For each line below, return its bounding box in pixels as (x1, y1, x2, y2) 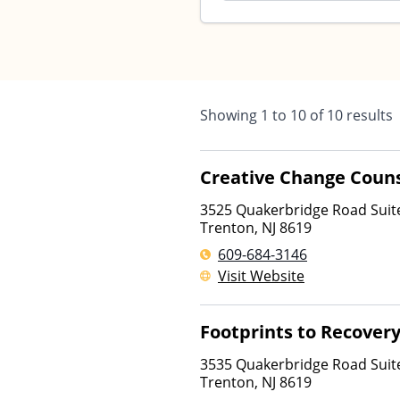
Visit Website (218, 266, 304, 286)
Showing (200, 105, 261, 125)
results (343, 105, 393, 125)
